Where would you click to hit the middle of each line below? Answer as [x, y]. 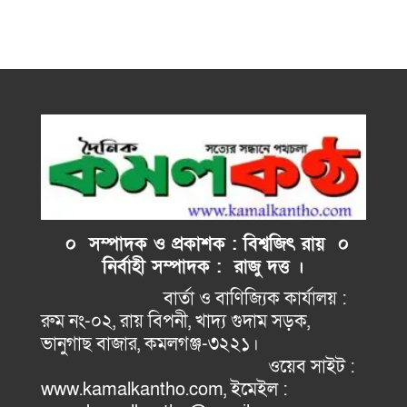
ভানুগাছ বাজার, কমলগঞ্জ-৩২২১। [202, 344]
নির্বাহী [127, 267]
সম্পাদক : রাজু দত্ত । [228, 267]
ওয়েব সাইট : [198, 367]
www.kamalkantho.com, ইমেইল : [164, 389]
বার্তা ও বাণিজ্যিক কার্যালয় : [194, 298]
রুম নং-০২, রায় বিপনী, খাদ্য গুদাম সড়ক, [178, 321]
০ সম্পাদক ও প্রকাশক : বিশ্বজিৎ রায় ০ [200, 244]
